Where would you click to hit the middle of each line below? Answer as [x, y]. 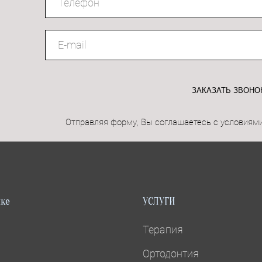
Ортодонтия [171, 254]
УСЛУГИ [159, 202]
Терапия [163, 230]
